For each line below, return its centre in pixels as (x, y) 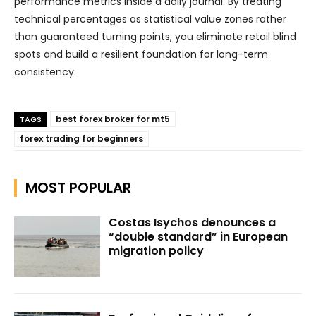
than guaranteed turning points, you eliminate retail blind (155, 37)
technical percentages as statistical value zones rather (150, 19)
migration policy (157, 251)
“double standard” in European (199, 237)
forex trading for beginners (81, 139)
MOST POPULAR (78, 188)
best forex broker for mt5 (113, 119)
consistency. (45, 72)
